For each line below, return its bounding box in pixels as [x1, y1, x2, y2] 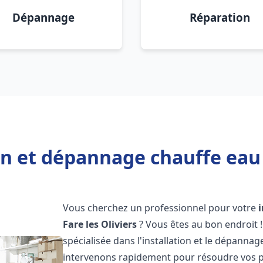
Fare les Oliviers [63, 218, 137, 231]
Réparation [189, 10, 250, 25]
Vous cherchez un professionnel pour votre [63, 201, 259, 214]
